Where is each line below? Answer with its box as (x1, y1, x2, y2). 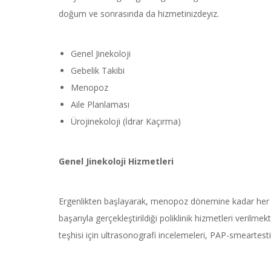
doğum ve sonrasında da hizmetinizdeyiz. (59, 8, 219, 20)
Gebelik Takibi (71, 65, 125, 77)
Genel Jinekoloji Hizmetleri (59, 155, 174, 168)
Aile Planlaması (71, 99, 129, 111)
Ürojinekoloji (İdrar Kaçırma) (71, 116, 181, 128)
